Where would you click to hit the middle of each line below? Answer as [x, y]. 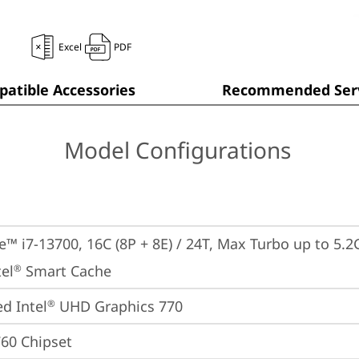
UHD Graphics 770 [119, 306]
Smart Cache [67, 271]
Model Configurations [177, 150]
